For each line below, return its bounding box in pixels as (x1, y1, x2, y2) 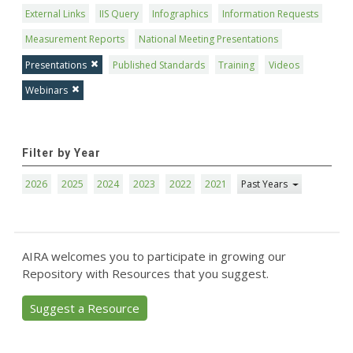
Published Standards (112, 58, 205, 72)
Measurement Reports (25, 32, 125, 46)
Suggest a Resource (29, 299, 139, 316)
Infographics (152, 6, 209, 20)
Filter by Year (21, 147, 101, 160)
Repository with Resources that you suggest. (21, 265, 269, 281)
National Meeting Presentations (138, 32, 278, 46)
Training (218, 58, 255, 72)
